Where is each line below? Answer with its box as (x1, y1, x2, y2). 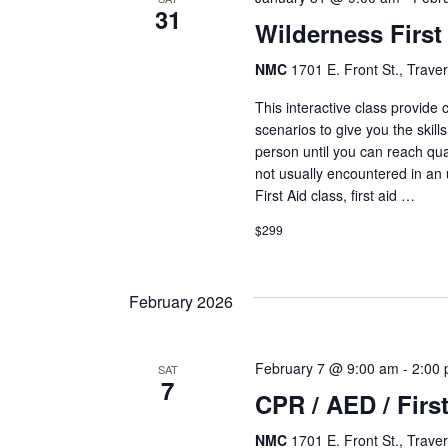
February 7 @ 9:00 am (254, 357, 399, 378)
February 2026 (129, 289, 233, 313)
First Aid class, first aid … (254, 184, 415, 205)
